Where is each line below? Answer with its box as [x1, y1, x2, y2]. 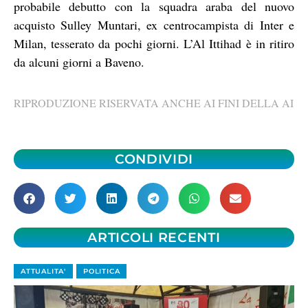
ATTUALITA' [21, 266, 66, 276]
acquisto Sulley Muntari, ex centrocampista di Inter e [14, 16, 294, 33]
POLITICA [83, 266, 120, 276]
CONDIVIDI [114, 151, 194, 167]
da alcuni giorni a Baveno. [14, 53, 144, 70]
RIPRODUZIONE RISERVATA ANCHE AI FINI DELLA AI [14, 96, 294, 111]
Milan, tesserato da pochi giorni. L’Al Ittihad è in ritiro [14, 34, 294, 52]
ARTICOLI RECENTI [87, 229, 221, 245]
